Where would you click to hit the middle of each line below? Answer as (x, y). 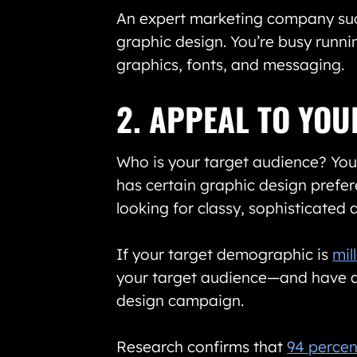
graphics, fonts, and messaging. (231, 64)
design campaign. (180, 300)
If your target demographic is (225, 254)
